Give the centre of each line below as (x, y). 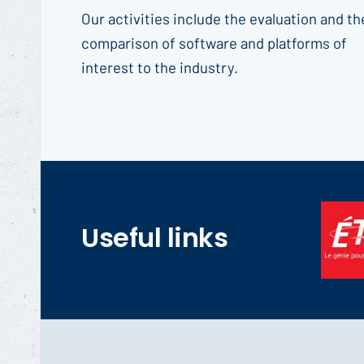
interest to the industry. (160, 67)
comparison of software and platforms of (214, 42)
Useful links (154, 237)
